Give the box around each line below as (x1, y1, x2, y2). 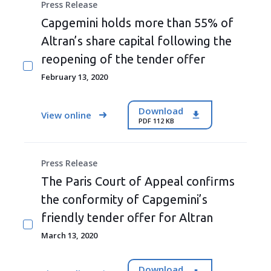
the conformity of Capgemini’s (41, 192, 207, 206)
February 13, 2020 (41, 71, 108, 82)
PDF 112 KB (139, 116, 174, 125)
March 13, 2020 (41, 230, 97, 241)
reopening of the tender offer (41, 52, 205, 66)
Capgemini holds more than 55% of (41, 16, 233, 30)
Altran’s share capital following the (41, 34, 232, 48)
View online (41, 108, 91, 121)
